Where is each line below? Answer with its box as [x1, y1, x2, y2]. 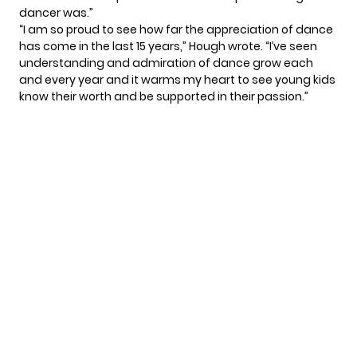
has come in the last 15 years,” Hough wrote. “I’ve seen [19, 38, 317, 55]
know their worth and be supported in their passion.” [19, 88, 308, 105]
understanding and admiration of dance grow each [19, 55, 313, 72]
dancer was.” [19, 5, 93, 22]
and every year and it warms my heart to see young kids [19, 72, 335, 88]
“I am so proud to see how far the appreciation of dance [19, 22, 333, 38]
